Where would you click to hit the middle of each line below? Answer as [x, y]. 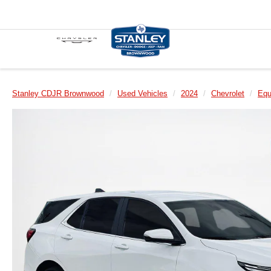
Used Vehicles [142, 93]
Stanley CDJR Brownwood [58, 93]
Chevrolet [228, 93]
